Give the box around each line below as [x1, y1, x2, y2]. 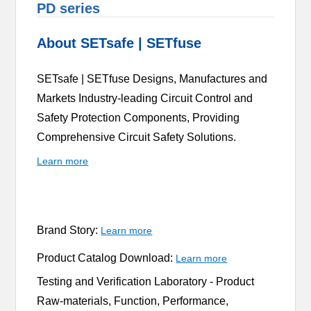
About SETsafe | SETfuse [37, 35, 202, 51]
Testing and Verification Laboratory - [37, 275, 217, 287]
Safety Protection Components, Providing [37, 111, 240, 124]
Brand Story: [37, 224, 101, 236]
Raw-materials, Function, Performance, [37, 294, 229, 307]
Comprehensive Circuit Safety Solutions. [37, 131, 239, 143]
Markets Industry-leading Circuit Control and [37, 92, 253, 104]
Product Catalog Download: [37, 251, 176, 264]
